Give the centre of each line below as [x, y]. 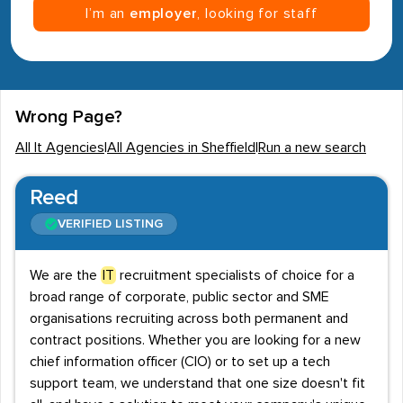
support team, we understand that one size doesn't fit [197, 383]
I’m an [107, 13]
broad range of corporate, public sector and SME [179, 297]
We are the [65, 275]
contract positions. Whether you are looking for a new [195, 340]
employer [164, 13]
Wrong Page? [69, 117]
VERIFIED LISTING [110, 224]
